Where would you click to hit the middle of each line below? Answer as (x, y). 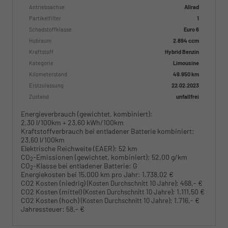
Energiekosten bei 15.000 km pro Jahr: (81, 174)
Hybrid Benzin (182, 51)
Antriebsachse (47, 7)
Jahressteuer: (43, 209)
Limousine (186, 63)
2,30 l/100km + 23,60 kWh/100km (72, 122)
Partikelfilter (45, 18)
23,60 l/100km (43, 139)
